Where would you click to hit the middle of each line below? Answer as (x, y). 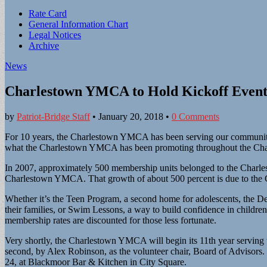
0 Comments (195, 116)
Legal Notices (55, 35)
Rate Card (48, 13)
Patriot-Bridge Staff (53, 116)
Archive (44, 46)
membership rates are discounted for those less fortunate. (111, 220)
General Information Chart (78, 24)
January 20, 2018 (131, 116)
